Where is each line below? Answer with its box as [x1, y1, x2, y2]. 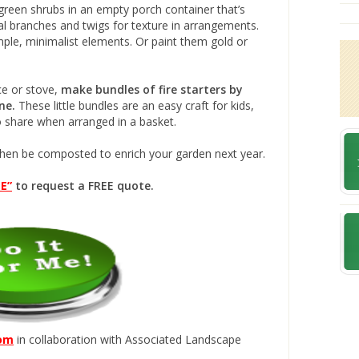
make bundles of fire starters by [61, 82, 243, 98]
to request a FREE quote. [15, 178, 154, 194]
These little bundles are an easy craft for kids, [15, 98, 254, 114]
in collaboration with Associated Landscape [14, 332, 241, 348]
